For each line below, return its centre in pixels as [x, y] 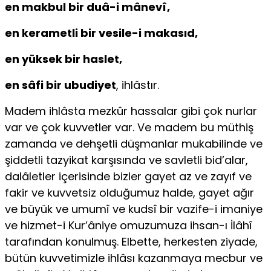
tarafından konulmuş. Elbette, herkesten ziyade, [131, 242]
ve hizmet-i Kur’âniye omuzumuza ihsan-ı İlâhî [129, 226]
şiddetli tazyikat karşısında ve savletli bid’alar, [126, 160]
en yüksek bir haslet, [64, 59]
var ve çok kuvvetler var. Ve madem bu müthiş [129, 128]
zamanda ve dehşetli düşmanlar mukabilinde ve [134, 144]
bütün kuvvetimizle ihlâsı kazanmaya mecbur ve [134, 258]
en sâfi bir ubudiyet [60, 85]
